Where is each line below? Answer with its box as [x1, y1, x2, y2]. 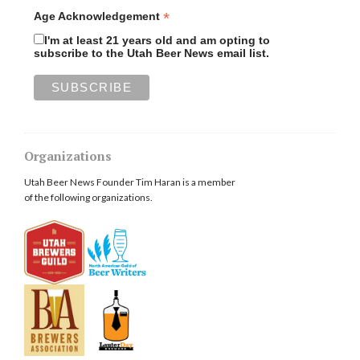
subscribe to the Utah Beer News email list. [33, 46, 269, 59]
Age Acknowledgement [33, 9, 163, 22]
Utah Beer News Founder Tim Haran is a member [24, 175, 235, 188]
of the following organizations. [24, 190, 153, 203]
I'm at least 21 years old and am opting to [43, 33, 270, 47]
